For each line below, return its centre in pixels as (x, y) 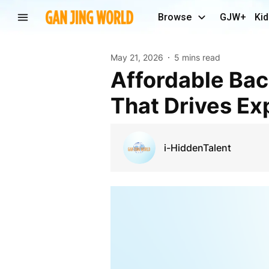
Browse (175, 17)
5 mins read (197, 57)
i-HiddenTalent (197, 147)
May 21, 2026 (137, 57)
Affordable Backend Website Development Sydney (118, 80)
